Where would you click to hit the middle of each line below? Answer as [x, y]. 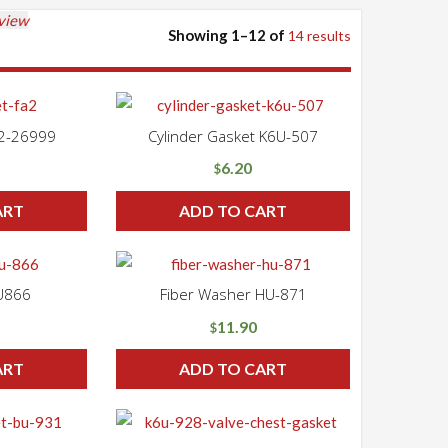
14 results [319, 36]
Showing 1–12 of [228, 35]
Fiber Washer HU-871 [233, 294]
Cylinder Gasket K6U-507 [233, 135]
